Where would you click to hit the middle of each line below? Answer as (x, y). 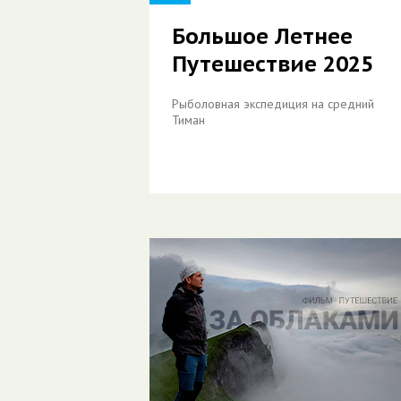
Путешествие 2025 (273, 64)
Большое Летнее (262, 36)
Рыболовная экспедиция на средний (273, 104)
